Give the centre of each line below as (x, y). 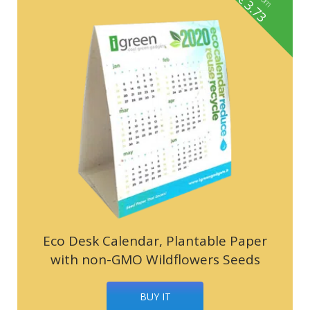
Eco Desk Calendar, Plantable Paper (155, 240)
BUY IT (155, 296)
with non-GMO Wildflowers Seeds (155, 259)
